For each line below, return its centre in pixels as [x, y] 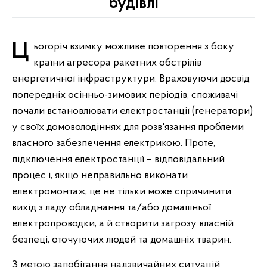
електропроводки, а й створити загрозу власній [123, 224]
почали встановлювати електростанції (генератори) [132, 111]
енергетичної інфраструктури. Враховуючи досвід [131, 79]
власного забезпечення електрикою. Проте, [114, 143]
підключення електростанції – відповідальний [118, 159]
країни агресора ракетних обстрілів [117, 63]
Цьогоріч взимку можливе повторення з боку [21, 52]
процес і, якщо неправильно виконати [100, 176]
